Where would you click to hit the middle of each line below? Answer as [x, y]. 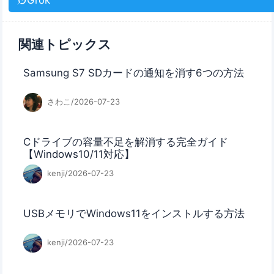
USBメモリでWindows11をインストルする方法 [134, 214]
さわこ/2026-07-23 [82, 102]
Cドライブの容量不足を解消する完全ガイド [126, 142]
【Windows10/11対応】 [79, 154]
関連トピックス [65, 45]
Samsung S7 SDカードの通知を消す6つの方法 [134, 73]
